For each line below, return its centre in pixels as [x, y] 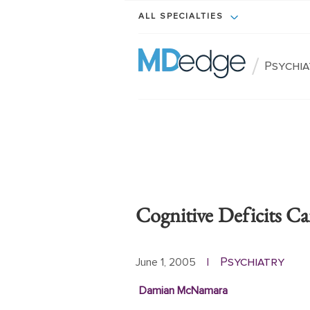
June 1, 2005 [166, 262]
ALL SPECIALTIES [183, 17]
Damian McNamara [183, 291]
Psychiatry [252, 262]
